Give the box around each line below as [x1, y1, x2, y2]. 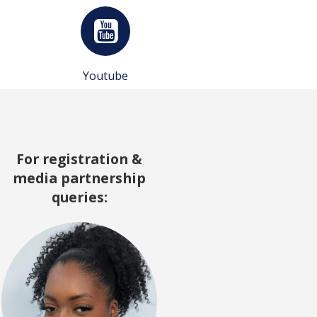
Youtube [83, 68, 129, 83]
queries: [51, 188, 108, 207]
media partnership [13, 168, 146, 188]
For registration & [16, 149, 142, 168]
